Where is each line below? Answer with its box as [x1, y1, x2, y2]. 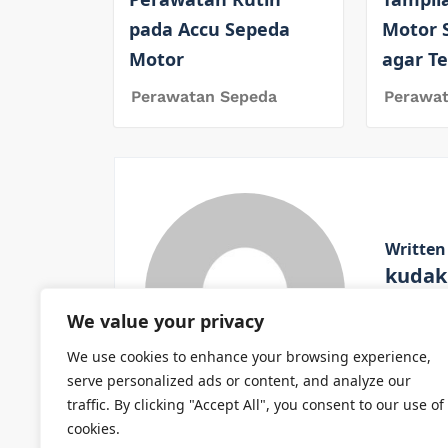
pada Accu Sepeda [129, 16, 290, 41]
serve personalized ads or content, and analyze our [67, 371, 411, 390]
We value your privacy [67, 309, 264, 333]
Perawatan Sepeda [131, 86, 277, 106]
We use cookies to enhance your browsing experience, [67, 347, 431, 366]
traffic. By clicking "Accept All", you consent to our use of [67, 395, 444, 414]
